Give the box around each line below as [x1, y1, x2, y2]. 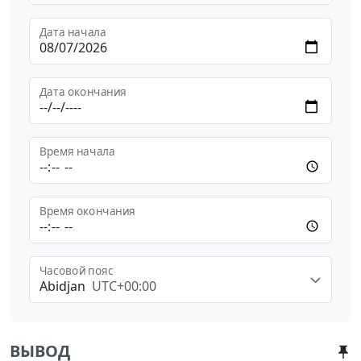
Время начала [39, 143, 115, 159]
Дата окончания [39, 84, 127, 99]
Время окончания [39, 203, 136, 218]
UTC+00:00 [92, 276, 156, 295]
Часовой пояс [39, 263, 114, 278]
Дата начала [39, 24, 106, 39]
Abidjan [39, 276, 85, 295]
